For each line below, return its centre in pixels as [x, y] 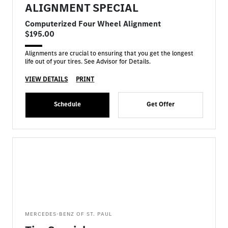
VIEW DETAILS [47, 79]
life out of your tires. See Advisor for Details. [88, 61]
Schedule [68, 104]
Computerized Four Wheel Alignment [93, 24]
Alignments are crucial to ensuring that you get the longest [109, 53]
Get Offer [160, 104]
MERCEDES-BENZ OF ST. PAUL [69, 214]
